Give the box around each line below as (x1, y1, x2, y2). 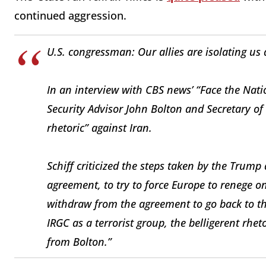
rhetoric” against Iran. (47, 120, 152, 135)
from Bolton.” (47, 234, 112, 249)
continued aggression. (14, 8, 129, 23)
